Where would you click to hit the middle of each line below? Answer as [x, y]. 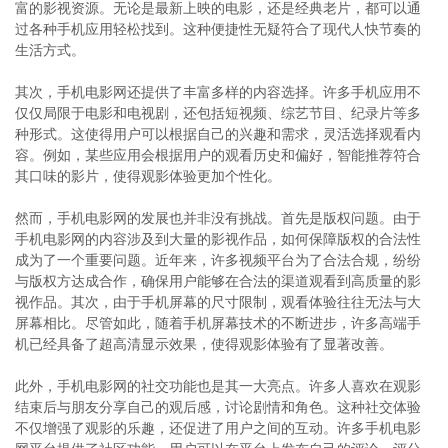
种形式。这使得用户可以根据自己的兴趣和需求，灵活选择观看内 [218, 134]
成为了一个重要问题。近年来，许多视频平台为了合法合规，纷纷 [218, 260]
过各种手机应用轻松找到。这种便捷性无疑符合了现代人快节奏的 [218, 29]
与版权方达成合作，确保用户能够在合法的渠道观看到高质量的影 [218, 281]
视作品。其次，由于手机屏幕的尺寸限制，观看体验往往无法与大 [218, 302]
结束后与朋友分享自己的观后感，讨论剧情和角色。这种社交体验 [218, 407]
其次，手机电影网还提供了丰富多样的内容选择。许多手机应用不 [218, 92]
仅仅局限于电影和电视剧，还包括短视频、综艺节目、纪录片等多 [218, 113]
